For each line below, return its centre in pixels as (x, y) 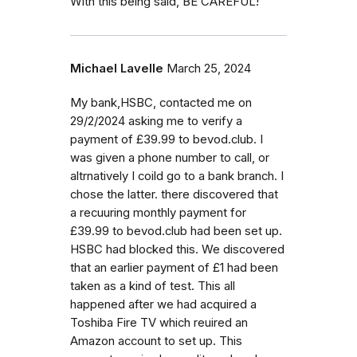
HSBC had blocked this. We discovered (177, 249)
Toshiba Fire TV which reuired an (159, 322)
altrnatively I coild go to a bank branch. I (177, 176)
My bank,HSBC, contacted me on (161, 102)
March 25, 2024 (209, 68)
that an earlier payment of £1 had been (174, 267)
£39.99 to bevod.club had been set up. (176, 231)
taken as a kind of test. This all (153, 286)
